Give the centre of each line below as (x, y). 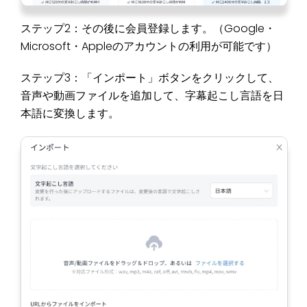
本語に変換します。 (70, 114)
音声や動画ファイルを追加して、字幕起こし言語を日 (152, 96)
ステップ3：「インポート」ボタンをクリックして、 (150, 78)
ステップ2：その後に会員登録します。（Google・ (148, 29)
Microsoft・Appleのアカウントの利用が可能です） (149, 47)
